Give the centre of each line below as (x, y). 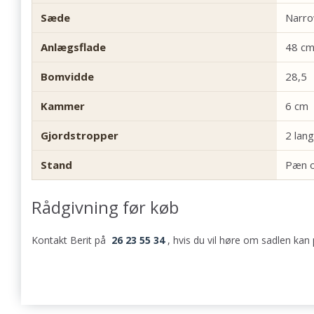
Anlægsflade (73, 47)
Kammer (63, 105)
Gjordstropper (80, 135)
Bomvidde (67, 76)
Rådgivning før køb (105, 207)
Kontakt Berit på (70, 240)
